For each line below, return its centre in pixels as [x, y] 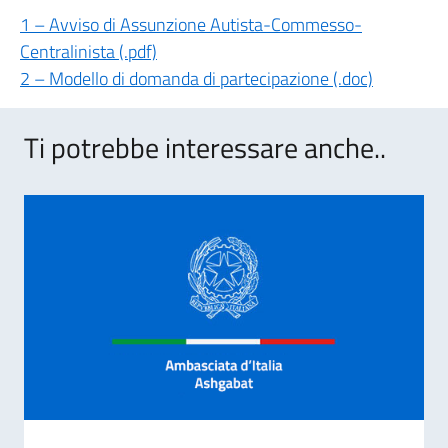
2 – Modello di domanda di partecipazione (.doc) [196, 78]
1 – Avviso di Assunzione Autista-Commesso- [191, 24]
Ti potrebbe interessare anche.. [205, 147]
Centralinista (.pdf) [88, 51]
